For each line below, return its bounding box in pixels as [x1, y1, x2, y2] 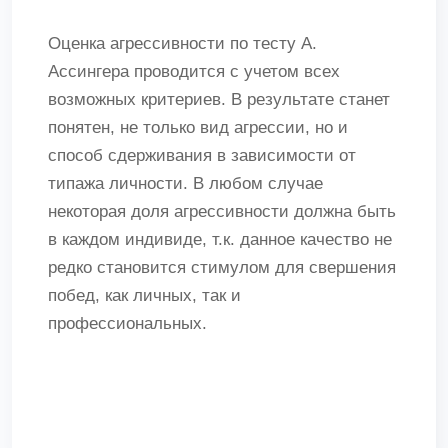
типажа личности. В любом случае [48, 174, 323, 193]
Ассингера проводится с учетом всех [48, 62, 340, 81]
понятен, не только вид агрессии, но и [48, 118, 348, 137]
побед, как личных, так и [48, 286, 241, 305]
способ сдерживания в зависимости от [48, 146, 356, 165]
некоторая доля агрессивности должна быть [48, 202, 396, 221]
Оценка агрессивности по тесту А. [48, 34, 317, 53]
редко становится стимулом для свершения [48, 258, 396, 277]
